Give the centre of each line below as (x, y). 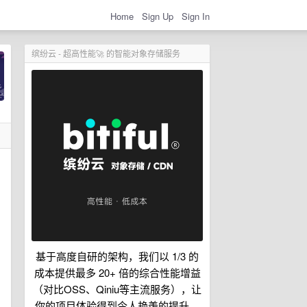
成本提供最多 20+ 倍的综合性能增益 (117, 272)
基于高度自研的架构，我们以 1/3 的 (117, 256)
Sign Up (158, 16)
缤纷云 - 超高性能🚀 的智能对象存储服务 (106, 53)
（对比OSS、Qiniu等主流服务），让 (117, 289)
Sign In (196, 16)
